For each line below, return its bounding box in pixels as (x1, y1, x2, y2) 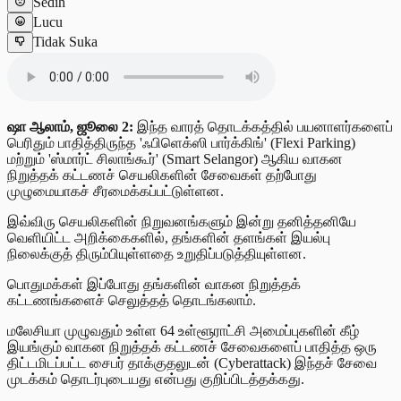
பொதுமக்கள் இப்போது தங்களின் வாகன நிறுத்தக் (7, 276, 301, 292)
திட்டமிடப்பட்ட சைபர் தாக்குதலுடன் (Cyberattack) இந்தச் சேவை (7, 354, 377, 371)
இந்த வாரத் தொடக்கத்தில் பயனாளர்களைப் (133, 118, 393, 134)
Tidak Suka (33, 34, 98, 50)
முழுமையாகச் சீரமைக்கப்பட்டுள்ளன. (7, 183, 224, 199)
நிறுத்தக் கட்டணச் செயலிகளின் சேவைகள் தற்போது (7, 166, 317, 183)
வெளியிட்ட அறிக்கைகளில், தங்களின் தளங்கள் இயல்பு (7, 229, 330, 245)
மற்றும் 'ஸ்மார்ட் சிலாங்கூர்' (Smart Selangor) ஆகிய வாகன (7, 150, 343, 166)
